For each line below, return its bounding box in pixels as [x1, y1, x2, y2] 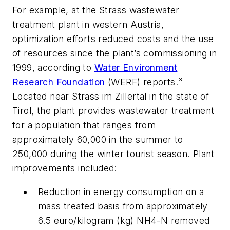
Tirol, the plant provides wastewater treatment [12, 105, 215, 116]
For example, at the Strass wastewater [12, 5, 180, 15]
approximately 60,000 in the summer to [12, 134, 183, 145]
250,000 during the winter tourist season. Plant [12, 148, 215, 159]
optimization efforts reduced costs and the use [12, 33, 214, 44]
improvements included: [12, 163, 117, 174]
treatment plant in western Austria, [12, 19, 164, 30]
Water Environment [94, 62, 178, 73]
